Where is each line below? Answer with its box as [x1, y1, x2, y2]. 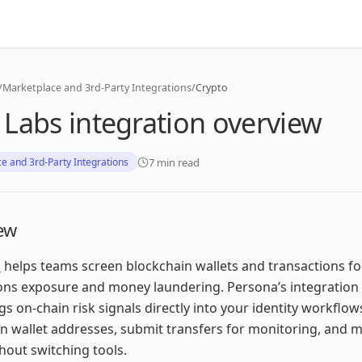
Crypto [196, 81, 228, 95]
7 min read [149, 154, 200, 170]
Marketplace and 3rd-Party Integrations [2, 81, 192, 95]
